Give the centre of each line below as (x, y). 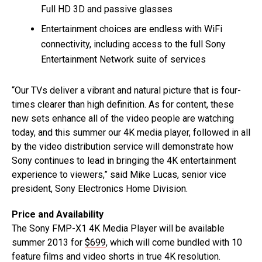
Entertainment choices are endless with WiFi (132, 29)
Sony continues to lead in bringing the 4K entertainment (124, 160)
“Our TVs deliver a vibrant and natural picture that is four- (126, 90)
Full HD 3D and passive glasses (107, 9)
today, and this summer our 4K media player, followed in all (131, 132)
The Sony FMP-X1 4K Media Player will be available (118, 228)
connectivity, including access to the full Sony (133, 44)
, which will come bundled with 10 (174, 242)
